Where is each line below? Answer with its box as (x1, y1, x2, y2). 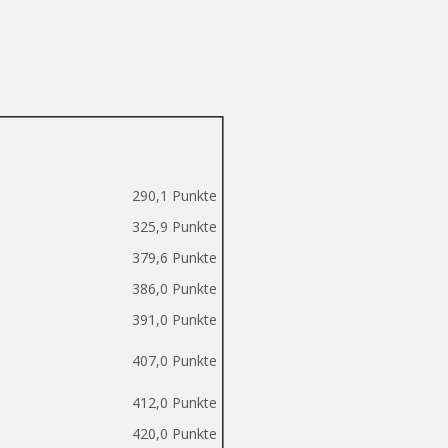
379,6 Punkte (128, 248, 217, 267)
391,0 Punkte (128, 310, 217, 329)
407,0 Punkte (128, 351, 217, 370)
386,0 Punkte (128, 279, 217, 298)
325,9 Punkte (132, 217, 217, 236)
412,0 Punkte (128, 393, 217, 412)
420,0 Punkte (132, 424, 217, 443)
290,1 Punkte (132, 186, 217, 205)
